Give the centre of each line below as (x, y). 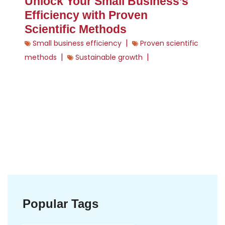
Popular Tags (61, 204)
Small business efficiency (77, 43)
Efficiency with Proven (86, 15)
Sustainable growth (109, 58)
